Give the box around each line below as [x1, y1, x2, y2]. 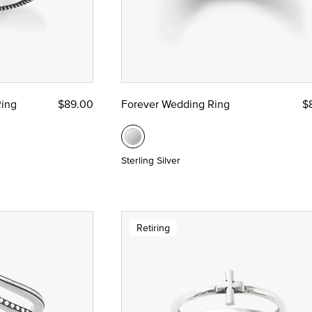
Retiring [136, 221, 170, 235]
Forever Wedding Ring [120, 96, 230, 112]
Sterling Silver [120, 153, 180, 168]
